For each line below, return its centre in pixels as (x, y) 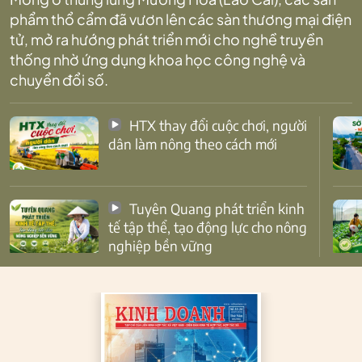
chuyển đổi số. (59, 80)
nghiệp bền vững (160, 246)
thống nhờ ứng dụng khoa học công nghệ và (158, 60)
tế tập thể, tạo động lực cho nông (208, 227)
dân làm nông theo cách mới (193, 144)
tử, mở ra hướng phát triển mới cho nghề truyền (166, 40)
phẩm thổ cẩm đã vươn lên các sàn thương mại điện (181, 19)
